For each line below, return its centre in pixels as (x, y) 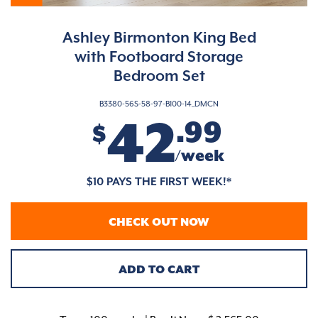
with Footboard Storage (159, 57)
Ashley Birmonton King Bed (159, 38)
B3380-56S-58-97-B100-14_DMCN (159, 104)
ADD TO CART (159, 270)
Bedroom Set (159, 76)
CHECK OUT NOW (159, 223)
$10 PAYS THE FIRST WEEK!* (159, 182)
